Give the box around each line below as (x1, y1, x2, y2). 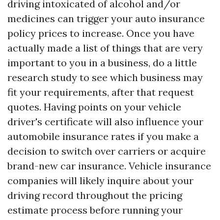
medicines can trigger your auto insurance (7, 12, 205, 25)
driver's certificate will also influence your (7, 115, 203, 128)
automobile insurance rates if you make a (7, 130, 199, 142)
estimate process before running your (7, 204, 183, 216)
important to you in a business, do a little (7, 56, 197, 69)
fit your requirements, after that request (7, 86, 194, 98)
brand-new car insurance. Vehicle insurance (7, 160, 211, 172)
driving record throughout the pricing (7, 189, 182, 201)
